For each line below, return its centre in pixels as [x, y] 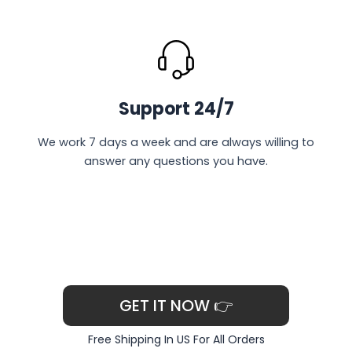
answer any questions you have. [176, 161]
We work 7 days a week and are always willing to [176, 143]
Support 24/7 [176, 109]
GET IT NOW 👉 [176, 306]
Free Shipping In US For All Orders [176, 340]
